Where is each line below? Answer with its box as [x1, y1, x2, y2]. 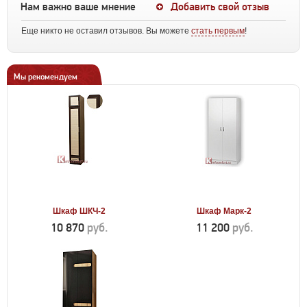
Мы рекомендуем [14, 72, 77, 82]
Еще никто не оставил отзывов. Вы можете [21, 26, 191, 36]
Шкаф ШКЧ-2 [52, 206, 106, 216]
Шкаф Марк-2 [197, 206, 252, 216]
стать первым [191, 26, 245, 36]
